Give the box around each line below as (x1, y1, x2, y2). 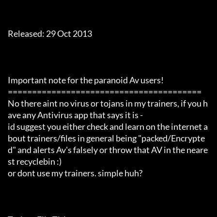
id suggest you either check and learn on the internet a (8, 121, 208, 132)
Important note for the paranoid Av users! (8, 75, 164, 86)
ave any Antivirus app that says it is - (8, 109, 143, 121)
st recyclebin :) (8, 156, 62, 167)
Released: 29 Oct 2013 (8, 28, 92, 39)
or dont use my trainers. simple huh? (8, 168, 142, 179)
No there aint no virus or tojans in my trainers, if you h (8, 98, 208, 109)
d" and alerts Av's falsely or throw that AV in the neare (8, 144, 208, 155)
